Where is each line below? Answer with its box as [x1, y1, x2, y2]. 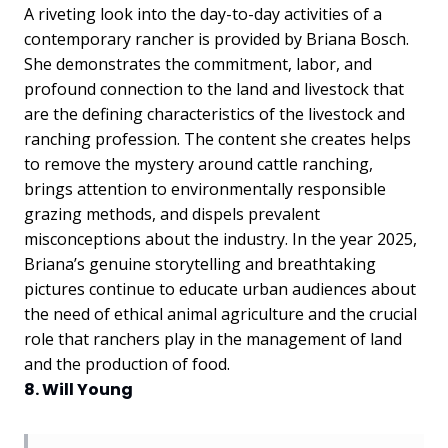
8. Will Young [24, 378, 133, 401]
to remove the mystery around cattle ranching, [24, 153, 373, 175]
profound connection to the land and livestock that [24, 78, 404, 100]
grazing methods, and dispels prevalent [24, 203, 320, 225]
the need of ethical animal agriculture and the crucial [24, 303, 417, 325]
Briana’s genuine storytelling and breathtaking [24, 253, 376, 275]
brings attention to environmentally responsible [24, 178, 386, 200]
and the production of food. [24, 353, 230, 375]
